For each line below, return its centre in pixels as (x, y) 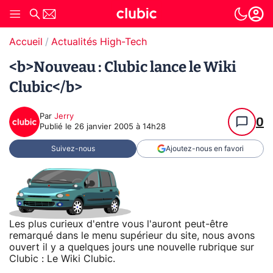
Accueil (26, 42)
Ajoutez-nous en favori (204, 149)
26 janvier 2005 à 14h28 (120, 127)
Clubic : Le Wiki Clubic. (62, 259)
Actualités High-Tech (99, 42)
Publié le (57, 127)
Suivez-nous (73, 149)
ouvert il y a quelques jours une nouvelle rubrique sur (132, 247)
